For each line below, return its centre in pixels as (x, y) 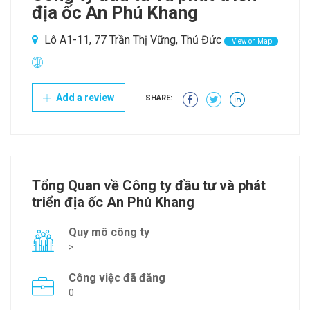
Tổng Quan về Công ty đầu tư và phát (149, 186)
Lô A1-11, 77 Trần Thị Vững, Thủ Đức (131, 40)
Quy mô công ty (109, 232)
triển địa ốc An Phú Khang (113, 202)
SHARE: (159, 98)
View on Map (251, 42)
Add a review (84, 98)
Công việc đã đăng (117, 278)
